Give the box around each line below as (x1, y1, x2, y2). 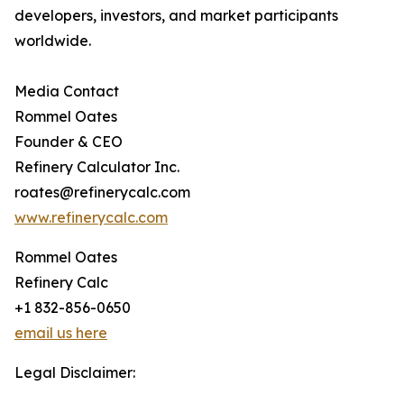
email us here (14, 324, 107, 343)
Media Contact (14, 82, 119, 101)
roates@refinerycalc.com (14, 183, 190, 202)
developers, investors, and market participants (14, 6, 338, 25)
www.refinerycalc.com (14, 208, 168, 227)
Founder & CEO (14, 133, 123, 151)
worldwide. (14, 32, 91, 50)
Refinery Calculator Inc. (14, 158, 179, 177)
